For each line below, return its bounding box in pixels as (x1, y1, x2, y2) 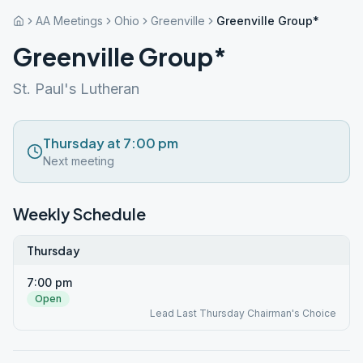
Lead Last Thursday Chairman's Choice (150, 307, 336, 319)
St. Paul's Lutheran (13, 80, 139, 97)
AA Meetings (36, 14, 103, 28)
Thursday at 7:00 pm (43, 135, 178, 152)
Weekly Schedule (13, 203, 146, 224)
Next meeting (43, 154, 114, 168)
